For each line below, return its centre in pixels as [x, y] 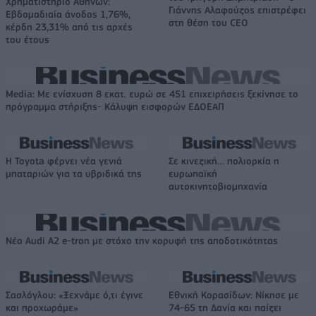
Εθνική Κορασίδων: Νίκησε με [234, 295]
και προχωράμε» [42, 308]
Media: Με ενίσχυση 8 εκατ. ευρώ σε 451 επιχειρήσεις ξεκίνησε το [152, 94]
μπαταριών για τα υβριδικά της [74, 174]
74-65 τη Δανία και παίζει [225, 308]
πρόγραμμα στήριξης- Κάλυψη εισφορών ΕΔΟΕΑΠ [115, 107]
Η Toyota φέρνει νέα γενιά [64, 161]
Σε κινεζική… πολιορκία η [224, 161]
